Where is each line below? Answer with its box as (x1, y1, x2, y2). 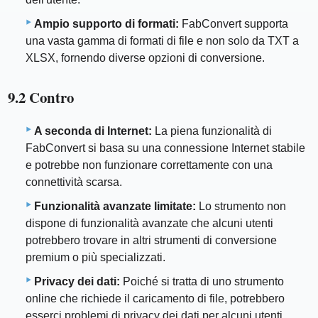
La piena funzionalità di (152, 125, 272, 138)
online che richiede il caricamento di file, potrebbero (26, 292, 285, 305)
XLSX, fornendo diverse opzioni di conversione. (26, 51, 265, 64)
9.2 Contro (8, 86, 75, 108)
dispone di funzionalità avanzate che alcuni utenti (26, 217, 273, 230)
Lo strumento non (196, 200, 286, 213)
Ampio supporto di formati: (34, 17, 179, 30)
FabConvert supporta (179, 17, 288, 30)
